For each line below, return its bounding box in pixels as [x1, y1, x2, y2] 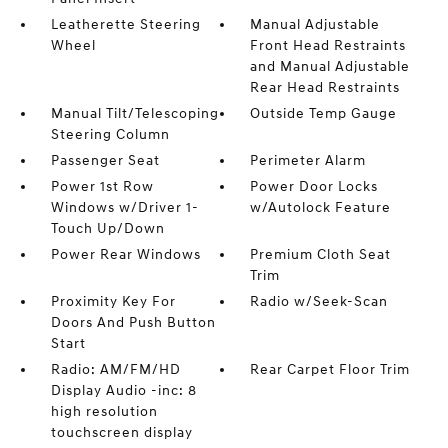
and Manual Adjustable [250, 58, 411, 75]
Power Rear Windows [50, 246, 201, 263]
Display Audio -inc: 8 [50, 382, 197, 399]
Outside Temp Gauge [250, 105, 398, 122]
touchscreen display [50, 424, 193, 441]
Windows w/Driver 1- [50, 199, 199, 216]
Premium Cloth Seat [250, 246, 392, 263]
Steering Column [50, 126, 170, 143]
